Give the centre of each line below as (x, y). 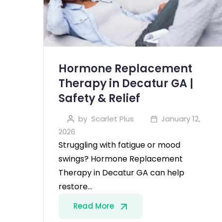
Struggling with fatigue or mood (119, 145)
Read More (95, 206)
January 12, (181, 118)
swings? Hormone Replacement (121, 159)
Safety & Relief (99, 98)
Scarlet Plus (112, 118)
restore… (75, 186)
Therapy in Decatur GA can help (121, 172)
